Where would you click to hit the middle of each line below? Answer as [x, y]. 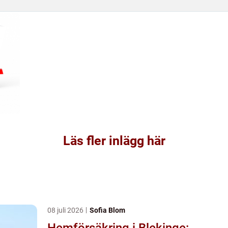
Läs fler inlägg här [114, 140]
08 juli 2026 [66, 210]
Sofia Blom [107, 210]
